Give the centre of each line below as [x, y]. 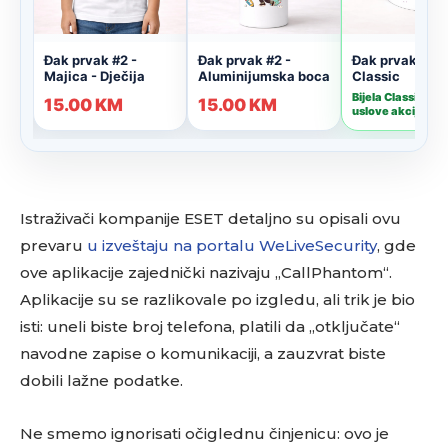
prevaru [53, 245]
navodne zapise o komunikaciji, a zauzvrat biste [203, 353]
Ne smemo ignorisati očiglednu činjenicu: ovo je [204, 433]
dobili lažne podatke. [101, 380]
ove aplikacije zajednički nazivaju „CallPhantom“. [206, 272]
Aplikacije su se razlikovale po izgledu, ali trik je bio [217, 299]
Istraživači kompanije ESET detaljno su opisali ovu [210, 218]
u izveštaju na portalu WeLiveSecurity [232, 245]
